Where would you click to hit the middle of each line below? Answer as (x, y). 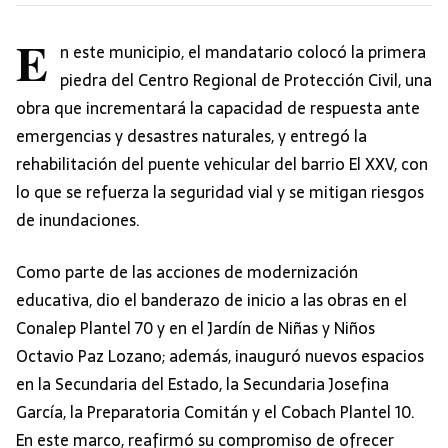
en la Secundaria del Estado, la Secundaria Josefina (202, 384)
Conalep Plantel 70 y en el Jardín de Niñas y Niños (195, 328)
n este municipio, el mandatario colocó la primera (243, 52)
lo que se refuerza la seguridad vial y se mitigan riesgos (220, 192)
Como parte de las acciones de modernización (187, 272)
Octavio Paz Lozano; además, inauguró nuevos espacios (220, 356)
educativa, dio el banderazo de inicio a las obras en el (211, 300)
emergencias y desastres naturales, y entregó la (191, 136)
